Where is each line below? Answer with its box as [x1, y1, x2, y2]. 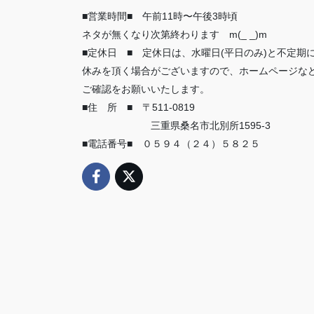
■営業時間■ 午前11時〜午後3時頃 [82, 10, 238, 22]
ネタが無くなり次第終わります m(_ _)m [82, 28, 267, 40]
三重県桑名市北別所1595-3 [82, 119, 271, 131]
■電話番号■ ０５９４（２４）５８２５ [82, 137, 260, 149]
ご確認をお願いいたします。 [82, 83, 210, 95]
